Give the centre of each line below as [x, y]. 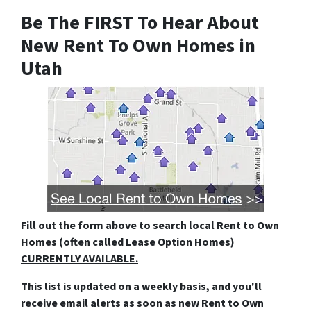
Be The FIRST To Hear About [140, 23]
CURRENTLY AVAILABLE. [79, 259]
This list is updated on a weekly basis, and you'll [141, 286]
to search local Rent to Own [208, 225]
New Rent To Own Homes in [138, 45]
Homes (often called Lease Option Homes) [128, 242]
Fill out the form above [79, 225]
